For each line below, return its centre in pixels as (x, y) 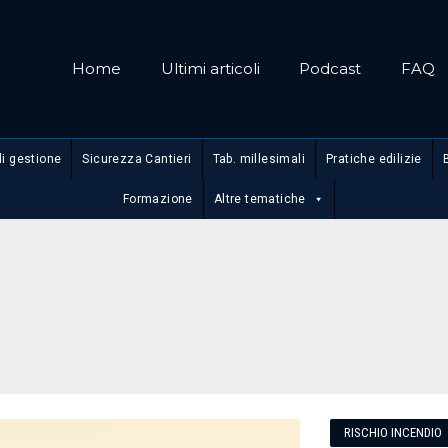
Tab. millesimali (258, 159)
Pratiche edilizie (373, 159)
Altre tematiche (259, 199)
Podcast (330, 68)
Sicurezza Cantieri (137, 159)
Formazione (157, 199)
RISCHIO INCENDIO (392, 432)
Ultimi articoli (210, 68)
